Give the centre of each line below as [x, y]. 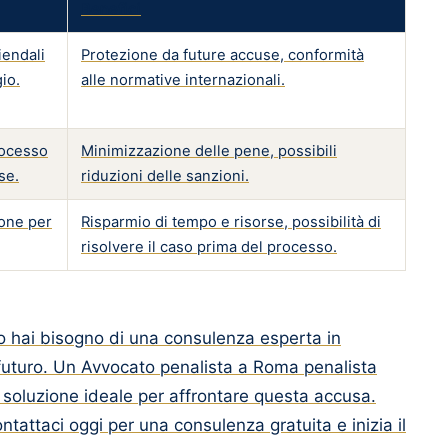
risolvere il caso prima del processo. [209, 247]
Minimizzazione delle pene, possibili [209, 151]
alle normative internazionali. [183, 80]
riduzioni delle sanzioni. [165, 176]
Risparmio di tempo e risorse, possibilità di [231, 222]
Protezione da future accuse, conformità [222, 55]
